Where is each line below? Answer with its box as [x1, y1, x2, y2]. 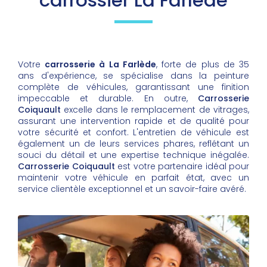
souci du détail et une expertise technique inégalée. [18, 149, 249, 162]
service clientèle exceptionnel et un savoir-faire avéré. [18, 183, 246, 195]
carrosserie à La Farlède [45, 58, 156, 71]
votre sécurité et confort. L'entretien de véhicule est [18, 126, 249, 139]
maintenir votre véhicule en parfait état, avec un [18, 172, 249, 184]
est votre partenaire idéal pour [114, 160, 249, 173]
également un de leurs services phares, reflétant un [18, 138, 249, 150]
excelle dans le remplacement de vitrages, [61, 104, 249, 116]
